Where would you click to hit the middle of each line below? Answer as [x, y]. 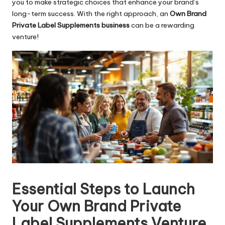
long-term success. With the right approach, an [91, 14]
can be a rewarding [162, 25]
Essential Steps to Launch [103, 189]
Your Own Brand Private [97, 206]
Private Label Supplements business [71, 25]
